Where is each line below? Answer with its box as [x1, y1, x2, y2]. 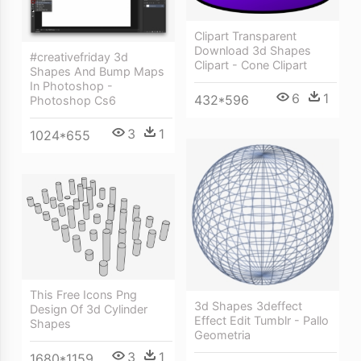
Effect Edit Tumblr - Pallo [194, 313, 329, 327]
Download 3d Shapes [194, 43, 311, 57]
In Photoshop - [30, 78, 113, 93]
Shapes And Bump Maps [30, 64, 164, 78]
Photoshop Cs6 [30, 93, 116, 107]
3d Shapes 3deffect [194, 298, 302, 313]
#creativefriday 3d [30, 49, 128, 64]
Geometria [194, 327, 251, 342]
